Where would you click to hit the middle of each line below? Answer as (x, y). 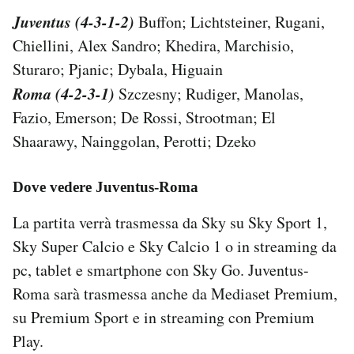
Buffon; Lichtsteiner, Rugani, (230, 21)
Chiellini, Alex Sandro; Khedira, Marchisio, (153, 45)
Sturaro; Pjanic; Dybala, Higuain (118, 69)
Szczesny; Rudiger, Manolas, (209, 93)
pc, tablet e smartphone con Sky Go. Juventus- (161, 269)
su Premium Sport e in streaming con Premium (164, 317)
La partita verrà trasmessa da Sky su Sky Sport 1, (170, 222)
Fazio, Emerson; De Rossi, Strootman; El (144, 117)
